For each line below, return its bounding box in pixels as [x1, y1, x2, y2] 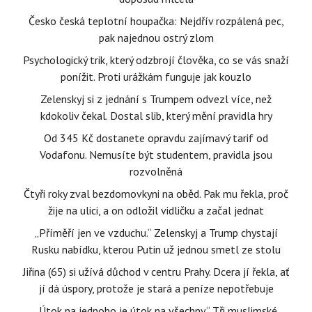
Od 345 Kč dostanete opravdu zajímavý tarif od [44, 131, 268, 146]
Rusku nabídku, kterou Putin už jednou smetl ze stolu [31, 242, 281, 257]
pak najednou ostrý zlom [98, 31, 214, 45]
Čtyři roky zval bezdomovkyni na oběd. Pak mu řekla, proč [24, 187, 288, 201]
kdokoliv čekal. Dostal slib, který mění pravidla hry [40, 109, 272, 123]
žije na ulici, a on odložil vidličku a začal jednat [48, 203, 264, 218]
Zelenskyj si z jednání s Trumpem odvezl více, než [40, 92, 272, 107]
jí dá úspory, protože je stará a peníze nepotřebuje [38, 281, 274, 296]
